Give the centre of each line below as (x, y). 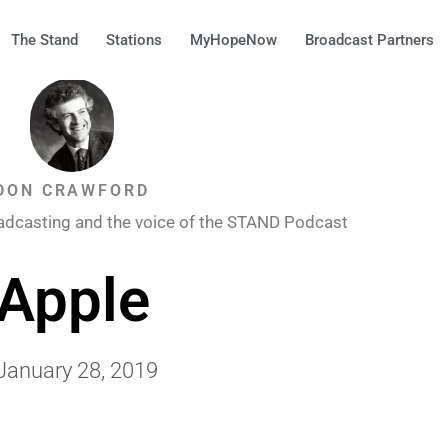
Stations (134, 40)
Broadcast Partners (369, 40)
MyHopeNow (233, 40)
